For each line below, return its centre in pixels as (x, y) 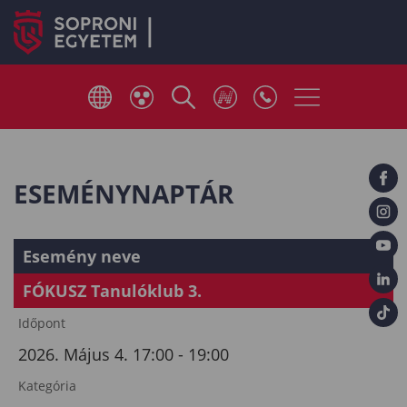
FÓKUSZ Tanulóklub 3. (112, 291)
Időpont (42, 323)
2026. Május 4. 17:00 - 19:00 (124, 354)
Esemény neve (82, 256)
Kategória (47, 386)
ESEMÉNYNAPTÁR (124, 194)
